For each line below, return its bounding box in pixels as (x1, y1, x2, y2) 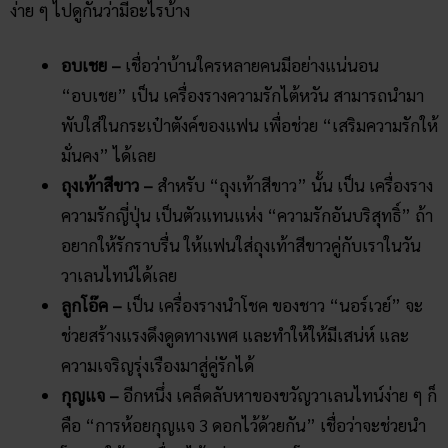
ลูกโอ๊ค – (61, 294, 122, 317)
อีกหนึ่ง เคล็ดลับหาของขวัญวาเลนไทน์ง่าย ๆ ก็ (119, 384, 437, 407)
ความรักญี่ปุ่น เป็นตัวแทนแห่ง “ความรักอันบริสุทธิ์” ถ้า (61, 204, 433, 227)
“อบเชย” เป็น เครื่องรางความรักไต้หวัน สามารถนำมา (61, 84, 424, 107)
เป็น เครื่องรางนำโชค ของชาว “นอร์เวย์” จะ (122, 294, 423, 317)
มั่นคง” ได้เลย (61, 144, 156, 167)
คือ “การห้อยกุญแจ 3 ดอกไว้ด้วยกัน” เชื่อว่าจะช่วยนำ (61, 414, 426, 437)
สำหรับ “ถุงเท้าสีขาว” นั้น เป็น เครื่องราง (153, 174, 433, 197)
